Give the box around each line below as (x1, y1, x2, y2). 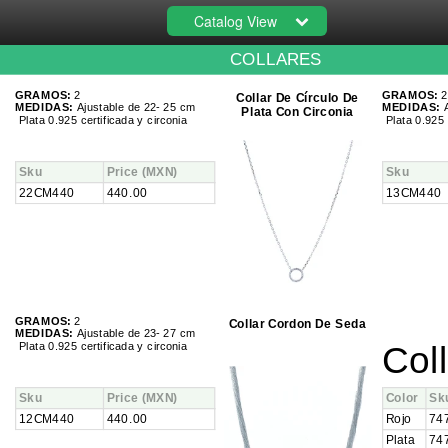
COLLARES (229, 48, 322, 69)
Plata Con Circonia (241, 104, 354, 119)
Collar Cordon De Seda (228, 317, 367, 331)
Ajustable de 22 (72, 101, 156, 114)
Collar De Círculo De (236, 91, 359, 105)
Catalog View (194, 11, 277, 31)
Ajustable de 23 (72, 327, 156, 340)
